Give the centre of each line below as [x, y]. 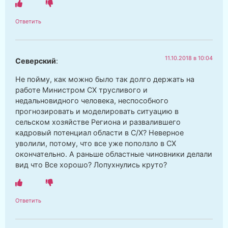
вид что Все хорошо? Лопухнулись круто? [91, 164]
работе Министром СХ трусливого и [81, 90]
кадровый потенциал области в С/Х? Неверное [99, 132]
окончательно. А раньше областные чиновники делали [114, 154]
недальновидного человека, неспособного [92, 100]
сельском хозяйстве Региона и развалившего [98, 122]
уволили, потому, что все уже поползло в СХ [96, 143]
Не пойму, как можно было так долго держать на [105, 79]
